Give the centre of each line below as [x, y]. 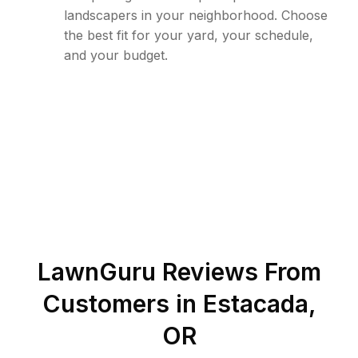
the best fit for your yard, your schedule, [189, 35]
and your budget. [116, 55]
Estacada [255, 304]
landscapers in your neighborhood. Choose [196, 15]
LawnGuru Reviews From [179, 272]
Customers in [122, 304]
